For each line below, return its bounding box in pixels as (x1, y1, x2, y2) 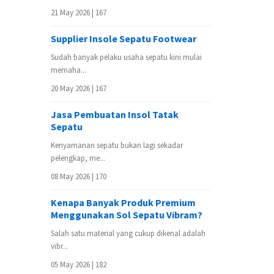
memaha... (51, 64, 86, 75)
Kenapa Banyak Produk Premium (51, 196, 196, 209)
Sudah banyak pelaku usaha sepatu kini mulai (51, 51, 202, 62)
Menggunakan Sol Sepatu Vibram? (51, 208, 202, 221)
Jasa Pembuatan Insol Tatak (51, 108, 179, 120)
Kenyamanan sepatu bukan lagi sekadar (51, 139, 183, 150)
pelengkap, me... (51, 152, 105, 163)
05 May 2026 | (51, 259, 95, 270)
